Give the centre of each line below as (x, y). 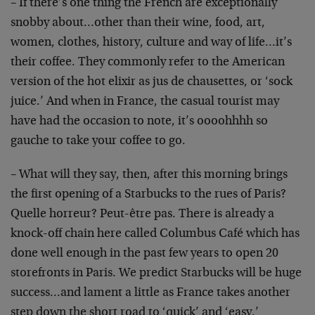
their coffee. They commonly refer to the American (148, 63)
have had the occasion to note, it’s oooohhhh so (139, 122)
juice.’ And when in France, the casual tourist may (145, 102)
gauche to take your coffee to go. (98, 141)
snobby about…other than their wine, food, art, (138, 23)
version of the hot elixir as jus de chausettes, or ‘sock (152, 82)
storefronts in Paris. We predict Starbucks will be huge (156, 274)
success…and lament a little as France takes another (150, 293)
